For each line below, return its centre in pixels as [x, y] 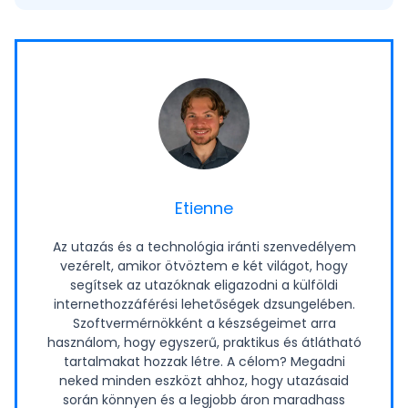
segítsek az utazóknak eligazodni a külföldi [204, 286]
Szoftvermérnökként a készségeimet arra [204, 324]
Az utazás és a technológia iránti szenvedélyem [204, 247]
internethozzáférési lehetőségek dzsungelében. [204, 305]
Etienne [204, 209]
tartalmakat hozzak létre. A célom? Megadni [204, 362]
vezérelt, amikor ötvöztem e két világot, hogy [204, 266]
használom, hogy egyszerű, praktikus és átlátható [204, 343]
